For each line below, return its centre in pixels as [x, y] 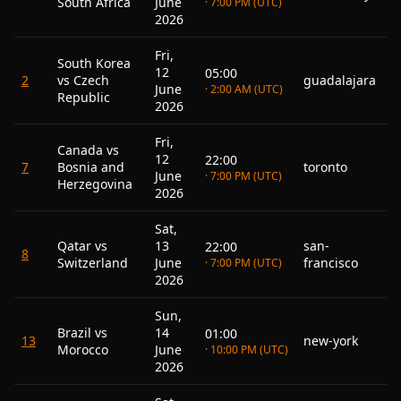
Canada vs [88, 150]
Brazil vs [82, 333]
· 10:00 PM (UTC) [247, 350]
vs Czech [83, 80]
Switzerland [93, 263]
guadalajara [340, 80]
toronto [325, 167]
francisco [331, 263]
